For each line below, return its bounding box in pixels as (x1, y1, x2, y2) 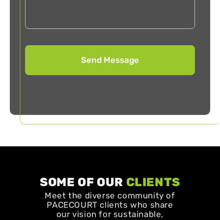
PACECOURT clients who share (47, 200, 173, 210)
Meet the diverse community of (45, 191, 175, 201)
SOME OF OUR (40, 175, 126, 189)
